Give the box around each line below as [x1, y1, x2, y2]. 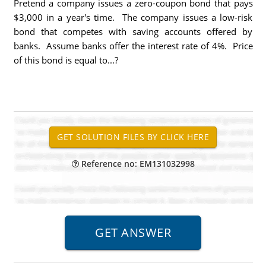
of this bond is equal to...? [13, 54, 118, 66]
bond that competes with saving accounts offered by [13, 26, 253, 37]
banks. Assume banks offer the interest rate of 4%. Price [13, 40, 253, 52]
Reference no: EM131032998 [78, 158, 195, 169]
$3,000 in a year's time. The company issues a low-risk [13, 11, 253, 23]
